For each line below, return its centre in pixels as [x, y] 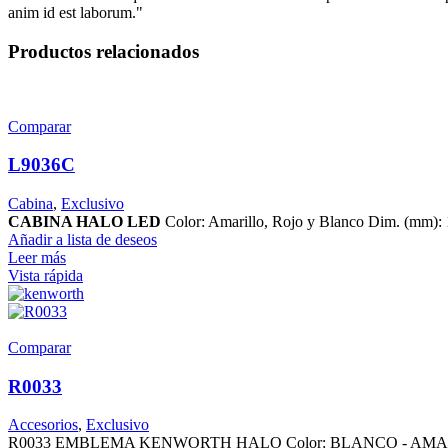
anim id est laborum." [75, 13]
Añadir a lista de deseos [82, 240]
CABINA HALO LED [84, 222]
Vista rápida [45, 276]
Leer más [37, 258]
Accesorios [43, 425]
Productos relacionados [103, 51]
